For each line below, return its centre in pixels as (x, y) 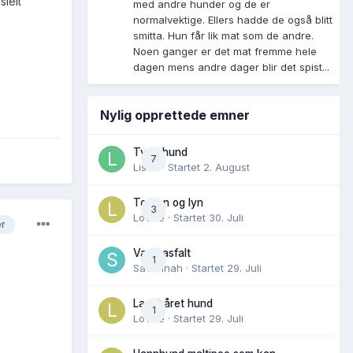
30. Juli (226, 217)
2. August (227, 167)
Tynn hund (160, 152)
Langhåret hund (173, 303)
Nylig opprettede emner (175, 115)
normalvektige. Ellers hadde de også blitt (233, 19)
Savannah (158, 268)
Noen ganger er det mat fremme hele (225, 51)
